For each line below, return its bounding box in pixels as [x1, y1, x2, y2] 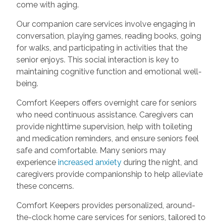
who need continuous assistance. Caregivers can [16, 110, 193, 120]
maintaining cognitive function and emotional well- [16, 67, 202, 77]
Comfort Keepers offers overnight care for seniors [16, 98, 197, 108]
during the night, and [123, 158, 198, 167]
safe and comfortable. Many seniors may [16, 146, 166, 156]
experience [16, 158, 58, 167]
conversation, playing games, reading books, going [16, 31, 201, 41]
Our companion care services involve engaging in [16, 19, 195, 29]
